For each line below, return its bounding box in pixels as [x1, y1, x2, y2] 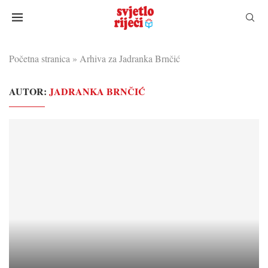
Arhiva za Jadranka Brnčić [80, 51, 180, 65]
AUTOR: [9, 84, 49, 98]
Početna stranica [9, 51, 70, 65]
